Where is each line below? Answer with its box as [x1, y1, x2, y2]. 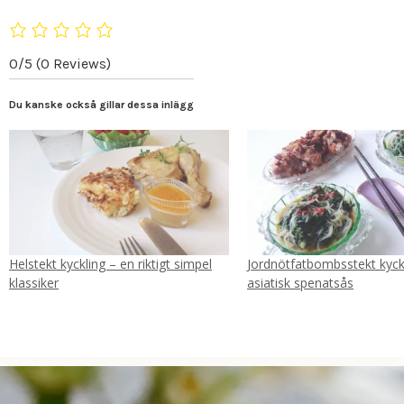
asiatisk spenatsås [247, 274, 353, 292]
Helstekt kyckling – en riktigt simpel [9, 255, 212, 273]
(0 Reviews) [36, 54, 111, 72]
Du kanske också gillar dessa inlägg [9, 97, 194, 111]
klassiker [9, 274, 59, 292]
